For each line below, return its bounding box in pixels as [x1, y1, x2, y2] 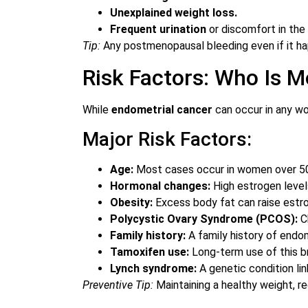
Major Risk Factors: [82, 128, 252, 151]
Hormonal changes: [110, 179, 210, 193]
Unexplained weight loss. [110, 6, 237, 20]
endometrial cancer [111, 102, 212, 116]
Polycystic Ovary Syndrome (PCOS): [110, 212, 298, 226]
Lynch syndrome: [110, 262, 197, 276]
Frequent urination [110, 23, 206, 36]
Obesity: [110, 196, 153, 210]
